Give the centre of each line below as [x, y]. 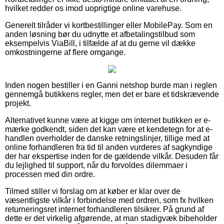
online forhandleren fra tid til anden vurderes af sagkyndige [109, 147]
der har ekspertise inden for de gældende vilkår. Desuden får [112, 156]
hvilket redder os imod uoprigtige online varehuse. [93, 8]
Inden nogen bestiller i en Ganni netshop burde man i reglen [111, 85]
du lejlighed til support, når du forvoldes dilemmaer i [96, 165]
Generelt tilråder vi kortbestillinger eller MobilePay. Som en [109, 25]
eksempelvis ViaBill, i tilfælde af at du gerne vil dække [100, 43]
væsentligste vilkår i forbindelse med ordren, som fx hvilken [109, 200]
